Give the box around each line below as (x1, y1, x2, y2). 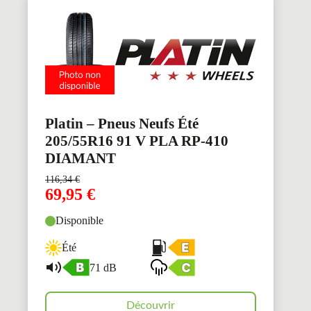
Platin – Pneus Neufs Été (45, 115, 199, 133)
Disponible (56, 215, 103, 227)
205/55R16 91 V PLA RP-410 (45, 133, 228, 150)
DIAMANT (45, 150, 116, 167)
